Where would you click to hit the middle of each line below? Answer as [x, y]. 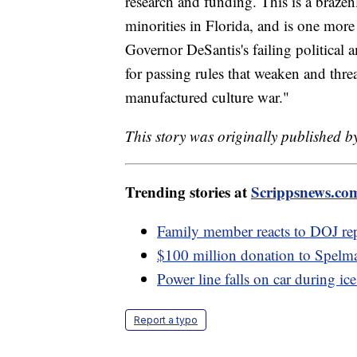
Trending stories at [188, 191]
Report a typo [166, 320]
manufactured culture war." [207, 96]
